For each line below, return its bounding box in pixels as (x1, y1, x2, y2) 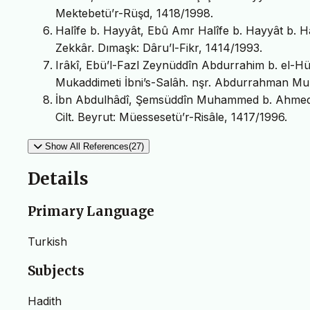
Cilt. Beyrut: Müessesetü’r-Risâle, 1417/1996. (55, 110, 287, 125)
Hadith (28, 294, 62, 309)
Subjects (28, 263, 84, 280)
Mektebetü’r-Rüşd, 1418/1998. (55, 6, 213, 21)
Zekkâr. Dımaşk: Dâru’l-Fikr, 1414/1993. (55, 41, 262, 55)
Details (28, 168, 89, 190)
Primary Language (28, 203, 154, 220)
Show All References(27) (45, 141, 144, 152)
